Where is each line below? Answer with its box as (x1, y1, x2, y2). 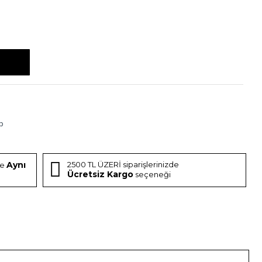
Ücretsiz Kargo (67, 169, 134, 180)
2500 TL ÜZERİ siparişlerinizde (67, 160, 180, 169)
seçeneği (133, 170, 171, 179)
